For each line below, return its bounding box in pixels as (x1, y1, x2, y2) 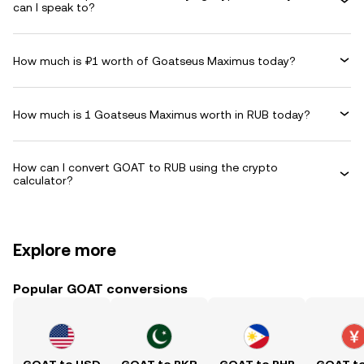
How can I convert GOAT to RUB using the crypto (13, 161, 278, 174)
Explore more (13, 240, 116, 260)
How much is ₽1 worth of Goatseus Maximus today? (13, 54, 296, 67)
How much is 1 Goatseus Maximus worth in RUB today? (13, 107, 310, 121)
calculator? (13, 174, 73, 187)
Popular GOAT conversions (13, 281, 188, 297)
